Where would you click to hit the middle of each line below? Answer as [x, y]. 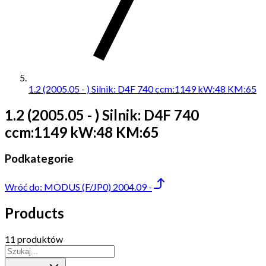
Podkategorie [39, 159]
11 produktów [34, 239]
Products [34, 213]
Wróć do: [24, 187]
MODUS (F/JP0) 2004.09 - [98, 187]
